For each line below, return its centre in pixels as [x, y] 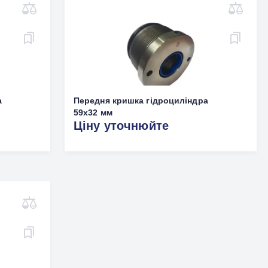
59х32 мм [93, 112]
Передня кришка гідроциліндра [141, 100]
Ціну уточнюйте [121, 126]
